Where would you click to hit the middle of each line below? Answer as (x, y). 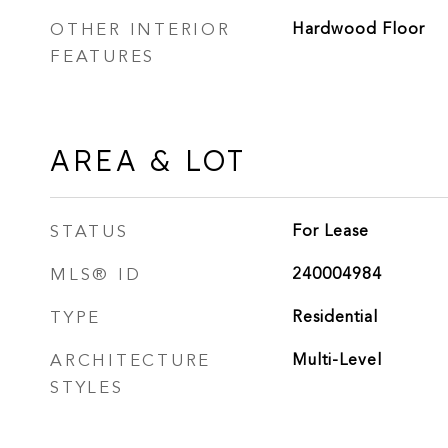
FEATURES (102, 56)
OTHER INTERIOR (140, 29)
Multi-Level (336, 360)
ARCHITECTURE (130, 360)
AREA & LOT (148, 160)
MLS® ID (96, 274)
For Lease (330, 231)
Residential (334, 317)
